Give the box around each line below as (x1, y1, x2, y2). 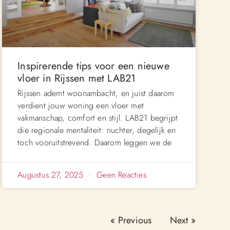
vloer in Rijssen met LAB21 (17, 70, 136, 86)
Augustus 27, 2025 (17, 168, 86, 181)
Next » (169, 213, 196, 227)
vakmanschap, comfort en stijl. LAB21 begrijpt (17, 111, 178, 124)
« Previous (110, 213, 152, 227)
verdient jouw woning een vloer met (17, 99, 144, 111)
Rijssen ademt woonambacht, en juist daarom (17, 87, 175, 99)
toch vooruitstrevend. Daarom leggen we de (17, 136, 172, 148)
